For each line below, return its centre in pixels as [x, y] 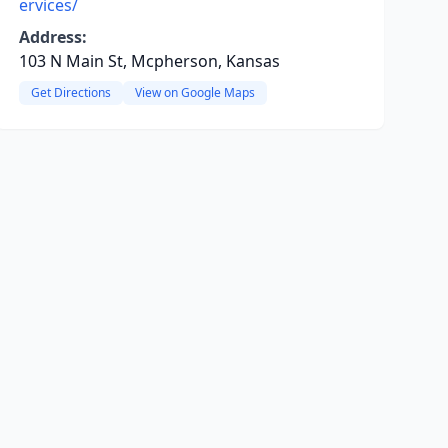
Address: [52, 37]
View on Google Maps [194, 92]
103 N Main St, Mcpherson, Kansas [149, 61]
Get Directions [70, 92]
